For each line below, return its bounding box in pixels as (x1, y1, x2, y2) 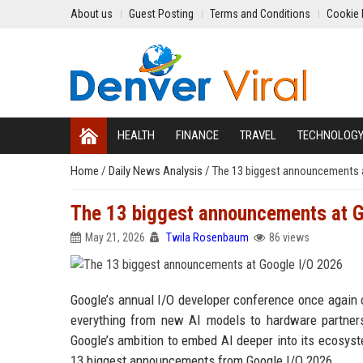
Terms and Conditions (210, 7, 310, 20)
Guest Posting (129, 7, 194, 20)
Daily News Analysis (109, 164, 205, 178)
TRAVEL (240, 128, 276, 143)
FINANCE (176, 128, 219, 143)
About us (70, 7, 113, 20)
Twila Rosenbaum (166, 231, 249, 244)
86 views (269, 231, 310, 244)
